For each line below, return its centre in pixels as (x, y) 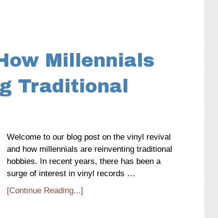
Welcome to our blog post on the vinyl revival (89, 137)
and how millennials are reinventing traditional (90, 149)
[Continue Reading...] (45, 191)
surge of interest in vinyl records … (71, 173)
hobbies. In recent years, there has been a (84, 161)
